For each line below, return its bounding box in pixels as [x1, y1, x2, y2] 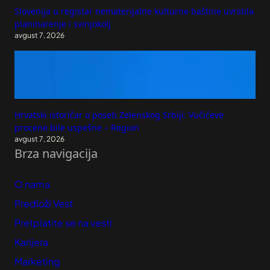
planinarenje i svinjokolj [14, 18, 111, 30]
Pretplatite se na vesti [14, 216, 112, 230]
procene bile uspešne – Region [14, 122, 139, 134]
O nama [14, 178, 50, 191]
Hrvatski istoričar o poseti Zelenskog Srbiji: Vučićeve [14, 109, 224, 121]
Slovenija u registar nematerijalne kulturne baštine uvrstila [14, 5, 254, 17]
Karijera [14, 236, 48, 249]
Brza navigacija [14, 145, 98, 162]
